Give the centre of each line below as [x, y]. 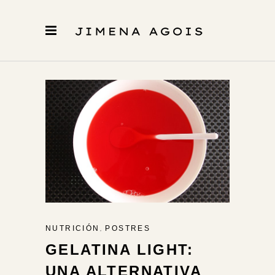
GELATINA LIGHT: [119, 250]
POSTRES [128, 229]
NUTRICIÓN [73, 229]
